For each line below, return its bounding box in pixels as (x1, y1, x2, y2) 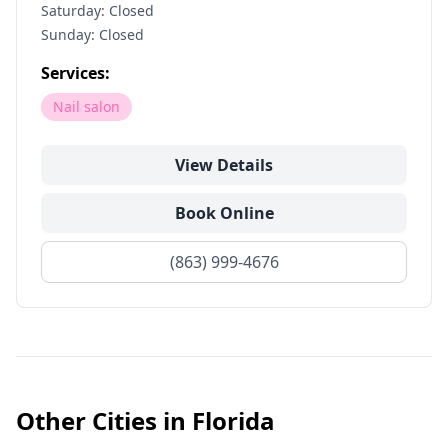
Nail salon (53, 97, 120, 116)
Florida (192, 404, 275, 437)
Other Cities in (16, 404, 192, 437)
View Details (175, 154, 273, 176)
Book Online (174, 202, 274, 224)
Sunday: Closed (41, 25, 144, 44)
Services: (41, 62, 110, 84)
